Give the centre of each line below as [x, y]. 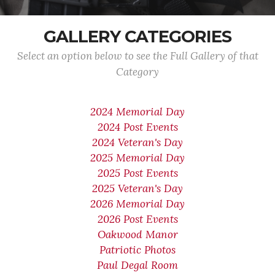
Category [137, 72]
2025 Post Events [137, 173]
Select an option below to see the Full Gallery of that [137, 56]
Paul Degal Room [137, 265]
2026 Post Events [137, 219]
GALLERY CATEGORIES [137, 37]
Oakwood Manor [137, 234]
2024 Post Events [137, 127]
